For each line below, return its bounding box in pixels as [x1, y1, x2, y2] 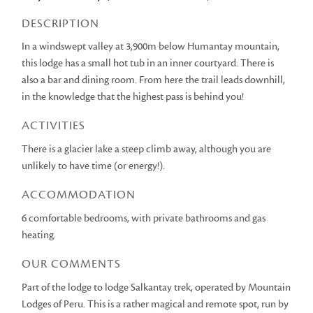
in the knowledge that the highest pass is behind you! [22, 90, 245, 104]
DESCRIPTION [22, 15, 100, 31]
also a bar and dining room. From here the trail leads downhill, [22, 73, 286, 87]
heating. [22, 228, 57, 242]
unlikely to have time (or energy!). [22, 159, 166, 173]
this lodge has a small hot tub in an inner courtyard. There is [22, 57, 275, 71]
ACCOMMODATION [22, 187, 136, 203]
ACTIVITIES [22, 118, 86, 133]
